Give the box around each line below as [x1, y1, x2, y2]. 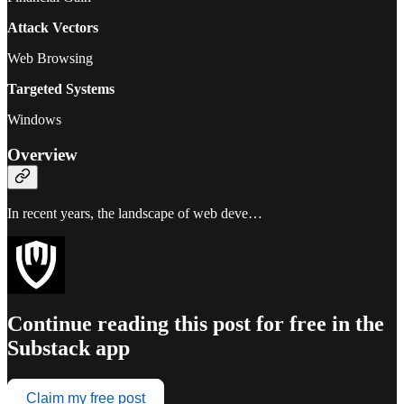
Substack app [7, 336, 130, 361]
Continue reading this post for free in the [7, 312, 384, 336]
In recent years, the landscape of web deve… [7, 206, 262, 222]
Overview [7, 144, 78, 164]
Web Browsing [7, 50, 93, 66]
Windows [7, 111, 61, 127]
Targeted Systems [7, 80, 115, 96]
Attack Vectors [7, 19, 98, 35]
